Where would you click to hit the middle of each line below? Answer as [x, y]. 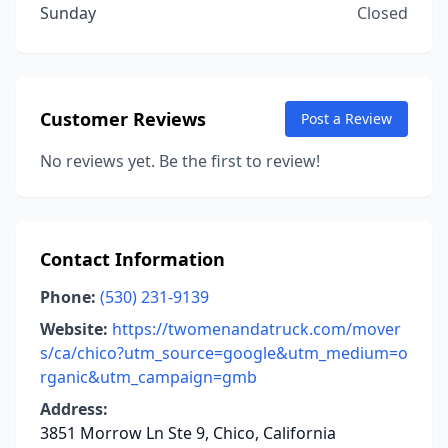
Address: [74, 409]
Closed [382, 13]
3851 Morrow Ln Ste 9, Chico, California [188, 433]
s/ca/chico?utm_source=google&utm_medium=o [224, 353]
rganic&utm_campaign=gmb [148, 377]
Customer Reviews [123, 119]
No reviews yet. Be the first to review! [180, 161]
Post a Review [346, 118]
